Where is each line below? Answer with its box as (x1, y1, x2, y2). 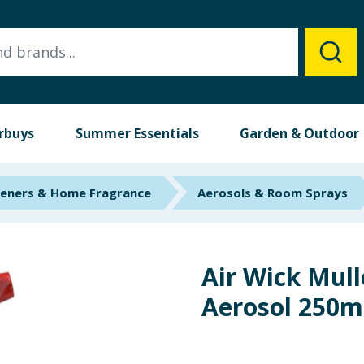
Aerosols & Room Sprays (197, 184, 348, 201)
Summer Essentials (75, 124, 199, 142)
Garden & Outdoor (240, 124, 360, 142)
